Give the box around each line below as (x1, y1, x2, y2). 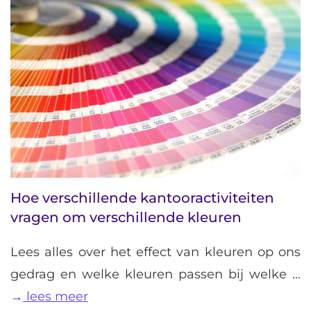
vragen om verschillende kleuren (10, 209, 242, 226)
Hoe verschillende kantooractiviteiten (10, 190, 274, 207)
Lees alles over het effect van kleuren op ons (10, 244, 301, 260)
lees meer (23, 289, 88, 305)
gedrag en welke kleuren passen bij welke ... (10, 267, 301, 283)
